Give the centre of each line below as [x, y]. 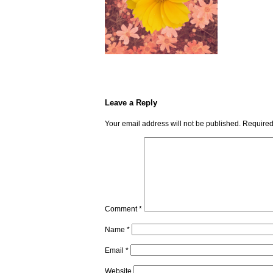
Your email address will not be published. [173, 124]
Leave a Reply [131, 103]
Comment [122, 209]
